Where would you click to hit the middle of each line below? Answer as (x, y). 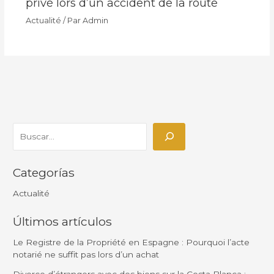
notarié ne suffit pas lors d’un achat (86, 255)
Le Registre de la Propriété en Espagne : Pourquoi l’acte (131, 243)
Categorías (44, 173)
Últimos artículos (63, 222)
